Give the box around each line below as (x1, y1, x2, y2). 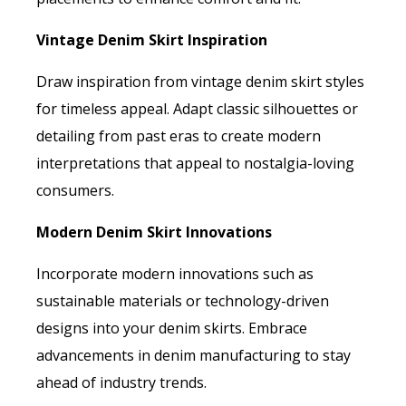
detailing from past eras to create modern (36, 126, 321, 147)
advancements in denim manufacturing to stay (36, 345, 351, 366)
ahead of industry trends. (36, 372, 207, 393)
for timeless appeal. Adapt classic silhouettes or (36, 99, 358, 120)
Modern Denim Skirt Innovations (36, 222, 272, 243)
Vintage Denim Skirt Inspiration (36, 30, 267, 51)
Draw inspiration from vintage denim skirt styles (36, 72, 364, 92)
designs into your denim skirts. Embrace (36, 318, 307, 339)
